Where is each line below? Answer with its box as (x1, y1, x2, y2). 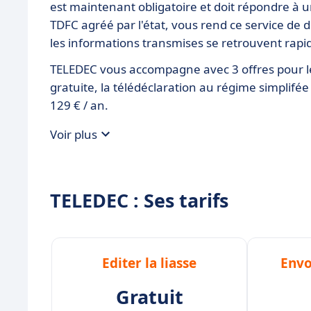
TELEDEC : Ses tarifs (50, 187, 228, 213)
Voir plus (50, 126, 97, 142)
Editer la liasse (102, 254, 196, 272)
